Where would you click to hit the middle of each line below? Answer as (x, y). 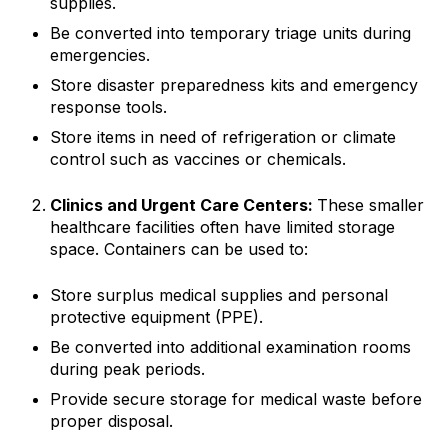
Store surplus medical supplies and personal (219, 295)
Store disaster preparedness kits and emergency (234, 85)
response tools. (108, 107)
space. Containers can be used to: (179, 249)
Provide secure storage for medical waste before (236, 399)
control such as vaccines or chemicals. (198, 159)
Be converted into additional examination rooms (230, 347)
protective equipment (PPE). (156, 317)
